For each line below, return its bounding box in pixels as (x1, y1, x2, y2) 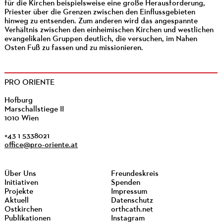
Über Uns (4, 170, 36, 178)
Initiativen (4, 179, 38, 187)
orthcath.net (111, 206, 153, 214)
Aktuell (4, 197, 29, 205)
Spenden (111, 179, 140, 187)
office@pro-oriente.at (4, 141, 78, 150)
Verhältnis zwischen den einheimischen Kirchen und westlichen (4, 26, 214, 35)
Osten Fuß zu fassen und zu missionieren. (4, 44, 143, 53)
